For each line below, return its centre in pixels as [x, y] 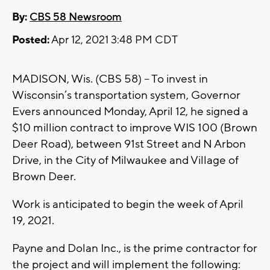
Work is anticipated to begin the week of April [128, 205]
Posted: [31, 40]
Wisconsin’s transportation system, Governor [126, 96]
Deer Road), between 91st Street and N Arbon [129, 144]
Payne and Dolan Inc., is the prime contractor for [135, 249]
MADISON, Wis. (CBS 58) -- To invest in [110, 79]
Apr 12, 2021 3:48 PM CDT [114, 40]
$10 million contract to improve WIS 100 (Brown [135, 128]
